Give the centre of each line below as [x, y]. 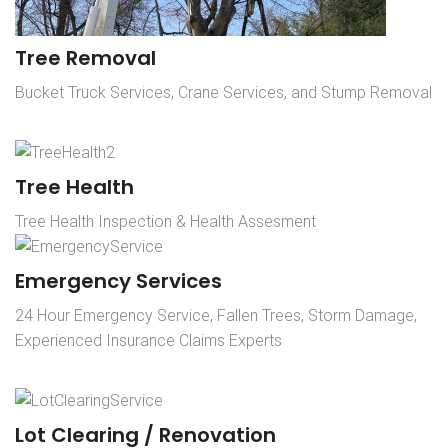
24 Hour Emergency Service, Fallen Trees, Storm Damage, [216, 315]
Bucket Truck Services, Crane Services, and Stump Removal [223, 92]
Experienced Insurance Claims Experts [148, 340]
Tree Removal [85, 57]
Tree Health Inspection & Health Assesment [165, 221]
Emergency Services [118, 280]
